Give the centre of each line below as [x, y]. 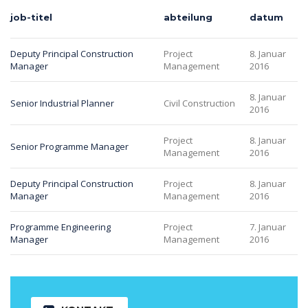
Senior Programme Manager [69, 147]
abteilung [188, 18]
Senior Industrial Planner [62, 103]
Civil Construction [199, 103]
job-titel [31, 18]
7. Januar [268, 227]
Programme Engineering [60, 227]
